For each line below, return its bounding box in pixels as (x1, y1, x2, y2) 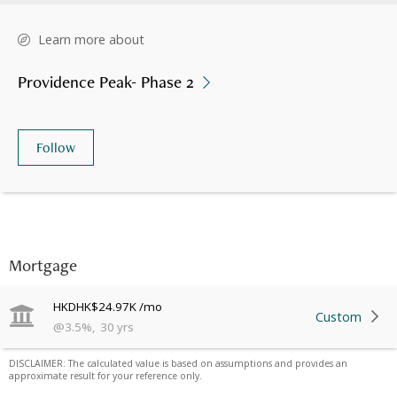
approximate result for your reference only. (9, 369, 202, 382)
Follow (36, 137, 75, 157)
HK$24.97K (76, 298, 136, 315)
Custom (315, 307, 362, 325)
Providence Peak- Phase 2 (18, 71, 194, 94)
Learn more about (38, 31, 144, 49)
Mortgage (9, 253, 77, 276)
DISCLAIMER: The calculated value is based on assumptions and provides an (9, 356, 347, 370)
